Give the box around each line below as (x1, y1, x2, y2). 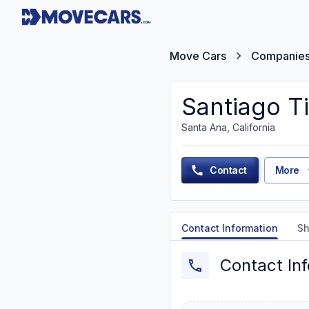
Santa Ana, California (181, 121, 275, 133)
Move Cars (170, 49, 226, 63)
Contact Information (181, 222, 278, 234)
